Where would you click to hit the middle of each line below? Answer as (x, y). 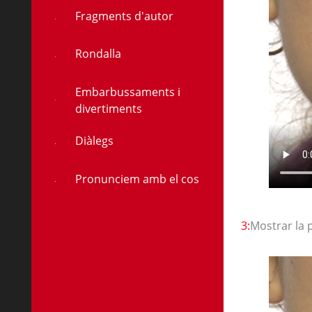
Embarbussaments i (127, 92)
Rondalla (98, 54)
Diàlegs (94, 141)
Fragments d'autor (124, 16)
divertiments (108, 108)
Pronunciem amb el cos (137, 179)
